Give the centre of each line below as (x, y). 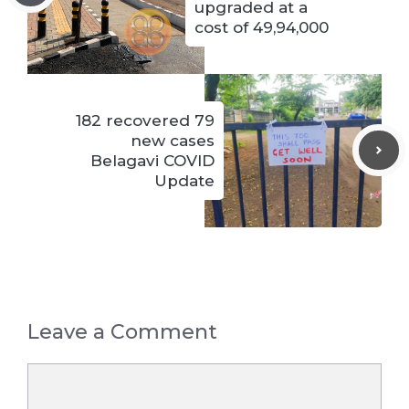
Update (184, 180)
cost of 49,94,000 (262, 27)
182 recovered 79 (145, 120)
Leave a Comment (122, 331)
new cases (173, 140)
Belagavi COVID (152, 160)
